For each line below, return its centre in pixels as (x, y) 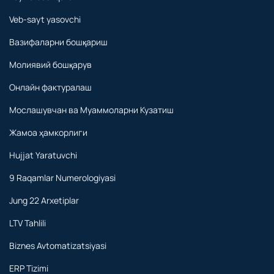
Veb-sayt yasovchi (45, 19)
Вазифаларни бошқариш (58, 42)
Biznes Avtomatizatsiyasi (58, 245)
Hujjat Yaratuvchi (43, 155)
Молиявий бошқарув (50, 64)
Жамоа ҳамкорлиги (48, 132)
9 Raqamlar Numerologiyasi (62, 177)
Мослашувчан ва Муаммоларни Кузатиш (91, 109)
